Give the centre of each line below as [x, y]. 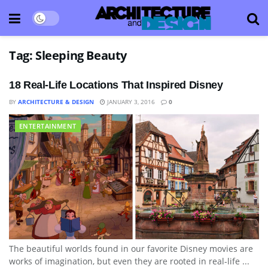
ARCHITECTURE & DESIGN [56, 102]
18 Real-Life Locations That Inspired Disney [116, 85]
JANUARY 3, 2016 [130, 102]
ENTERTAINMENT [48, 126]
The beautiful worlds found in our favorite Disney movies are [131, 249]
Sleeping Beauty [81, 55]
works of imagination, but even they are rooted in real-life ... [129, 261]
